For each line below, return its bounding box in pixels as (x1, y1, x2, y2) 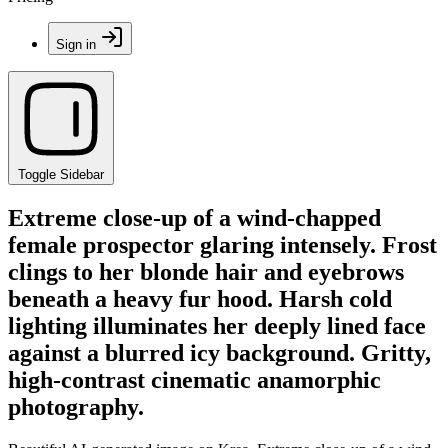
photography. (8, 393, 144, 420)
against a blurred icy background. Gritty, (8, 339, 431, 366)
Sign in (56, 37, 96, 52)
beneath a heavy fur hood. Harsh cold (8, 285, 392, 312)
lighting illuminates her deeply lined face (8, 312, 426, 339)
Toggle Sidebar (18, 167, 104, 182)
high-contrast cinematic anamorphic (8, 366, 381, 393)
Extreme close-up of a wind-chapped (8, 204, 381, 231)
